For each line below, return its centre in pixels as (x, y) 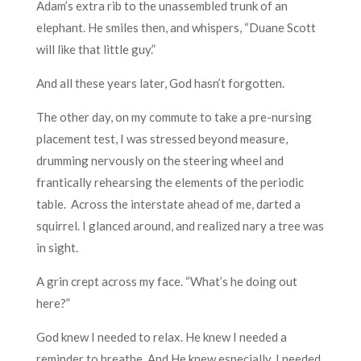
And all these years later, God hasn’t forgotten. (160, 83)
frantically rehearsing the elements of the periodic (170, 182)
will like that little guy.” (95, 49)
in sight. (57, 247)
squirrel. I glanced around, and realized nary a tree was (180, 225)
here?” (53, 303)
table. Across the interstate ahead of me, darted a (168, 203)
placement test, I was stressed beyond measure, (162, 138)
